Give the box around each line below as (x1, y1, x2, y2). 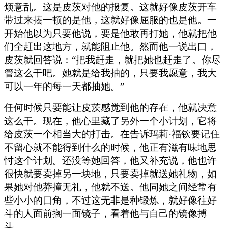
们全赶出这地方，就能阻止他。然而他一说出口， (4, 41, 217, 52)
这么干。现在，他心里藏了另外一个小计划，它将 (4, 115, 217, 126)
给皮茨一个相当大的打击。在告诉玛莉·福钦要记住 (4, 128, 220, 139)
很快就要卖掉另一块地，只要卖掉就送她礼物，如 (4, 168, 217, 179)
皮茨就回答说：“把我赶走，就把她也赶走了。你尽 (4, 54, 221, 65)
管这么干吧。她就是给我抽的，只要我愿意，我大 (4, 67, 217, 78)
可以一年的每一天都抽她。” (4, 80, 124, 92)
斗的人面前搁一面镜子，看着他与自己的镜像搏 (4, 208, 207, 219)
